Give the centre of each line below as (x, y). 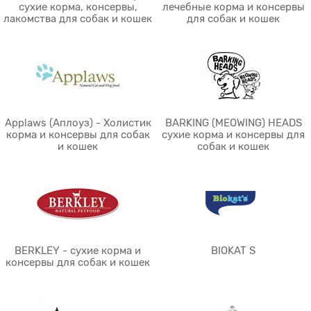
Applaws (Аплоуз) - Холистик (78, 123)
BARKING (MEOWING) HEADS (233, 123)
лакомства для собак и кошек (78, 19)
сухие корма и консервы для (233, 135)
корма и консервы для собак (78, 135)
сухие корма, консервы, (78, 7)
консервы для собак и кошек (78, 262)
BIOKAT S (233, 251)
